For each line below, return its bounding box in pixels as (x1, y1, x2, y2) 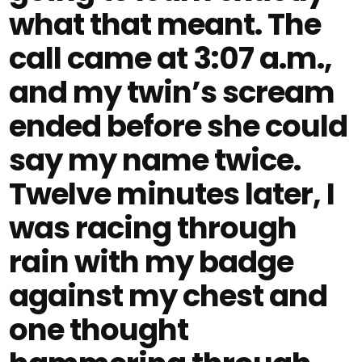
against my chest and (9, 275, 328, 317)
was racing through (9, 207, 297, 249)
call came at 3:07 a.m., (9, 37, 333, 79)
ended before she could (9, 105, 348, 147)
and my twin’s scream (9, 71, 335, 113)
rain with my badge (9, 241, 294, 283)
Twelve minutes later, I (9, 173, 335, 215)
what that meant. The (9, 3, 322, 45)
